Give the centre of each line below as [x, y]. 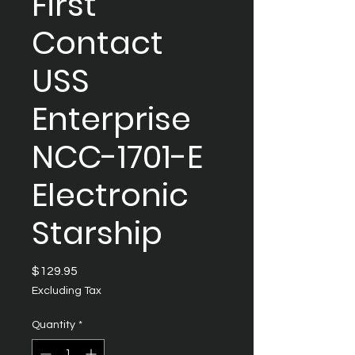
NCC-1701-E [117, 157]
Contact [97, 43]
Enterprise [111, 119]
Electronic [110, 195]
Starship [97, 233]
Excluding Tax [67, 291]
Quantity [53, 325]
